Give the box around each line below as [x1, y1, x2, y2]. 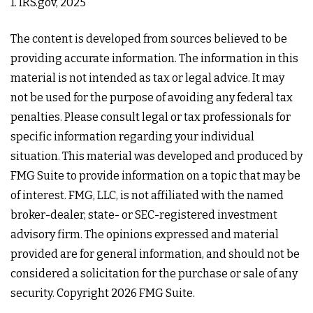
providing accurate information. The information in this [10, 52, 298, 65]
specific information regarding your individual [10, 130, 254, 143]
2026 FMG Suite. [111, 286, 195, 300]
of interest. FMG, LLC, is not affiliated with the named [10, 189, 284, 202]
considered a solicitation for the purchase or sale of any [10, 267, 298, 280]
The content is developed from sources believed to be [10, 32, 287, 45]
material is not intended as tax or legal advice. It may [10, 71, 284, 85]
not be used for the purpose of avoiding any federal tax [10, 91, 293, 104]
